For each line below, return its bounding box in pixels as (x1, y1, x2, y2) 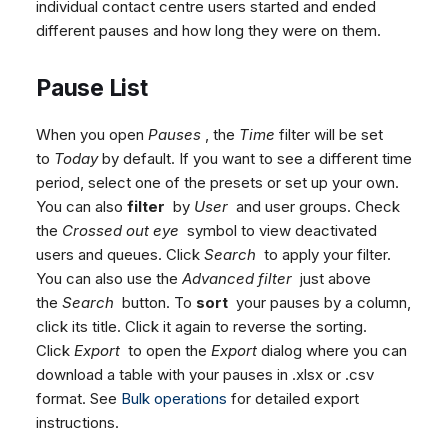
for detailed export (227, 388, 359, 408)
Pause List (36, 74, 148, 103)
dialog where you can (257, 340, 407, 360)
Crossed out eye (62, 220, 179, 240)
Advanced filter (182, 268, 292, 288)
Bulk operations (121, 388, 227, 408)
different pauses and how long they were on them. (36, 21, 381, 41)
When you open (36, 124, 148, 144)
